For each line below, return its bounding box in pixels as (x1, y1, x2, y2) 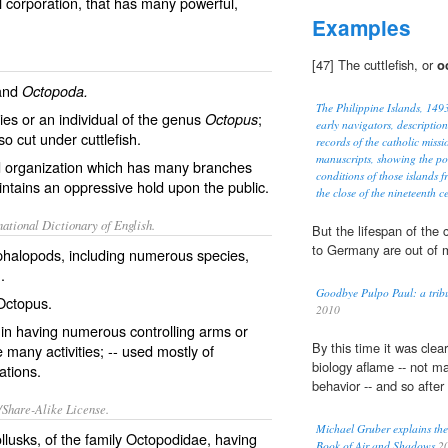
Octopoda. (22, 81, 88, 101)
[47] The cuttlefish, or (312, 55, 437, 75)
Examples (312, 13, 411, 43)
